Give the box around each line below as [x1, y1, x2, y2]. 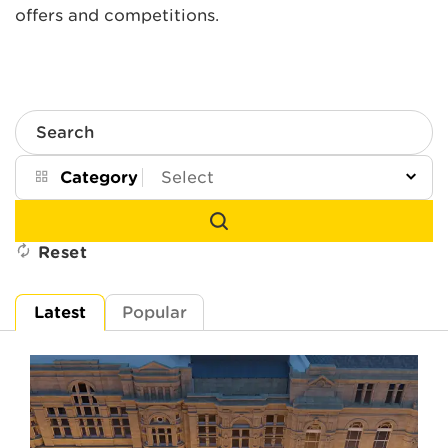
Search [14, 130, 72, 150]
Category [60, 167, 138, 187]
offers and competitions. [15, 5, 219, 25]
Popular [122, 302, 187, 322]
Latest [34, 302, 86, 322]
